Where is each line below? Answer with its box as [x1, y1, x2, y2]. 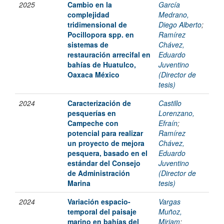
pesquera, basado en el [67, 148, 147, 158]
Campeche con [67, 118, 118, 128]
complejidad [67, 9, 109, 20]
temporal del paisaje [67, 206, 136, 217]
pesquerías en [67, 108, 116, 118]
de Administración [67, 168, 130, 178]
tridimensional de [67, 19, 127, 30]
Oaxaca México [67, 69, 119, 80]
